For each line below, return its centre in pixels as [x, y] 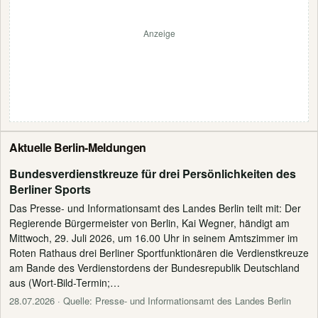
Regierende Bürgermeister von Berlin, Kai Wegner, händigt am [149, 223]
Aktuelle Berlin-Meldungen [78, 147]
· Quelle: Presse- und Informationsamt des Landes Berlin [173, 301]
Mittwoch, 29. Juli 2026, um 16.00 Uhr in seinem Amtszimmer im [154, 238]
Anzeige [159, 33]
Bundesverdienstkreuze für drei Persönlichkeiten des [153, 174]
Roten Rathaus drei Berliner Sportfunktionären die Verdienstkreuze [159, 253]
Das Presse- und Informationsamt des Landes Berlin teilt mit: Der [155, 208]
